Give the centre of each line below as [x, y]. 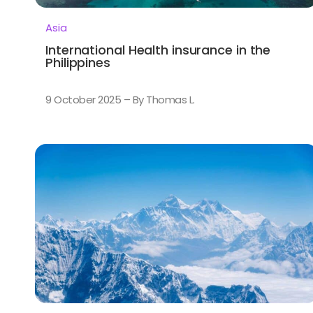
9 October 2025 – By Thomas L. [120, 100]
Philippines [78, 63]
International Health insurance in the [158, 50]
